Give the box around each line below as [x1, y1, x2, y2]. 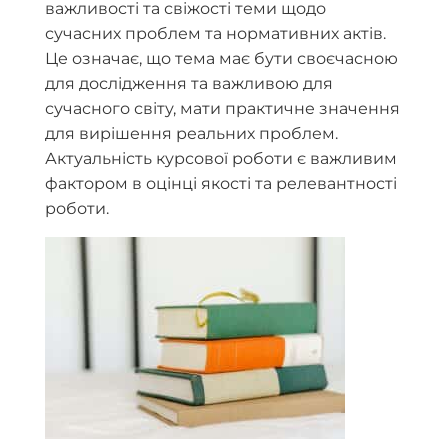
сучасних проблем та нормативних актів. [45, 24, 386, 43]
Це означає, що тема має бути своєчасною [45, 49, 398, 68]
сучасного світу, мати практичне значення [45, 99, 400, 118]
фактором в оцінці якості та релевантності [45, 174, 397, 193]
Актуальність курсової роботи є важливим [45, 149, 397, 168]
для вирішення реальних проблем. [45, 124, 338, 143]
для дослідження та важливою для [45, 74, 333, 93]
